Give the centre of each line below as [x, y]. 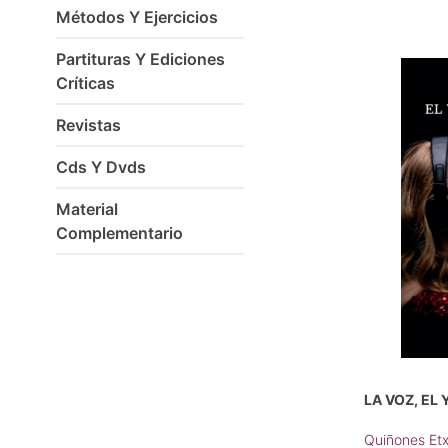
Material [87, 209]
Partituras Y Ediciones [140, 59]
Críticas [85, 83]
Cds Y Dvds [101, 167]
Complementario [119, 233]
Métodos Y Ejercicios [137, 17]
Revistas [88, 125]
